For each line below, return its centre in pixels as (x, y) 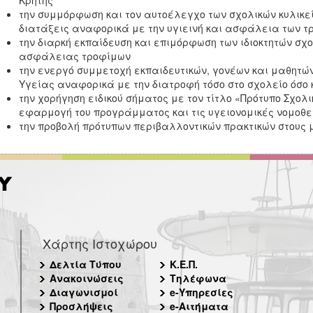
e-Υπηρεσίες (201, 292)
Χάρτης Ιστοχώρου (100, 243)
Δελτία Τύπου (86, 264)
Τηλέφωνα (198, 278)
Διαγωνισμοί (84, 292)
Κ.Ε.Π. (183, 264)
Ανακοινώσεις (87, 278)
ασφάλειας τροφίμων (74, 56)
